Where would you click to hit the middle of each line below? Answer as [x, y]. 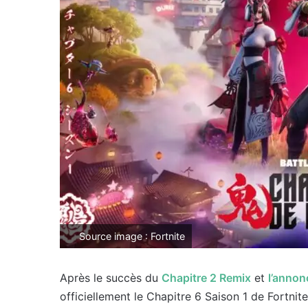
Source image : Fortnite [131, 236]
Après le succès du [111, 278]
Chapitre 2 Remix [206, 278]
